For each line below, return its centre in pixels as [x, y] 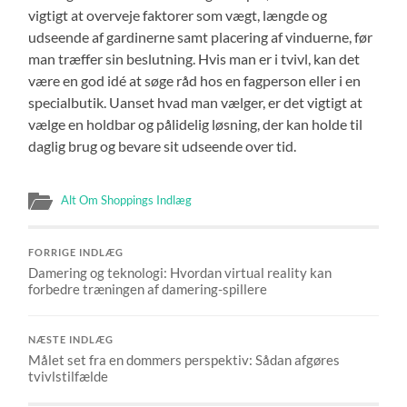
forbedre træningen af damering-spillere [148, 288]
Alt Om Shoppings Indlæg [127, 199]
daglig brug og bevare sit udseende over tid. [163, 145]
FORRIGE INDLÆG [76, 252]
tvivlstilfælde [69, 376]
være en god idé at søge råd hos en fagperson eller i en [195, 80]
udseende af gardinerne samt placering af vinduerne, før [201, 36]
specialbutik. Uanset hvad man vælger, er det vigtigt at [196, 102]
